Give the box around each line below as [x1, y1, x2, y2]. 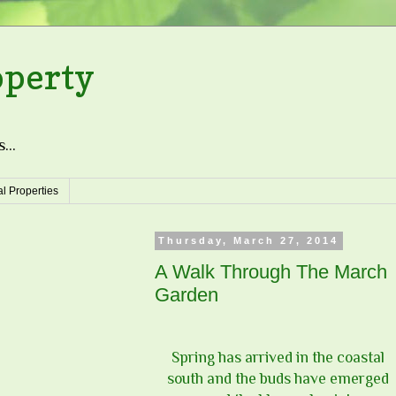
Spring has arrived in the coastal [171, 348, 385, 367]
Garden [155, 283, 218, 306]
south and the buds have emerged [166, 369, 389, 388]
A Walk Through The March [155, 260, 387, 283]
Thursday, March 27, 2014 [158, 235, 339, 247]
